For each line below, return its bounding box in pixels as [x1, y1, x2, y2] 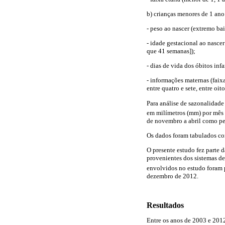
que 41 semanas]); [147, 47, 195, 55]
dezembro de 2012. [147, 172, 198, 180]
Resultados [147, 201, 184, 210]
